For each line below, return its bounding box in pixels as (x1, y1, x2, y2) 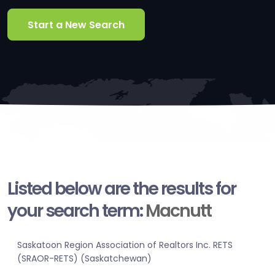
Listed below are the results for (7, 177, 236, 201)
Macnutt (145, 199, 211, 223)
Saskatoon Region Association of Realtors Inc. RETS (17, 239, 233, 252)
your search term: (7, 199, 145, 223)
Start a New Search (28, 17, 125, 32)
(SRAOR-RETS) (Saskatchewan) (17, 252, 152, 265)
